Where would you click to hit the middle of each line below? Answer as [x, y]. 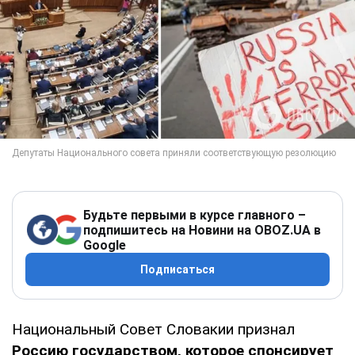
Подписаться [177, 269]
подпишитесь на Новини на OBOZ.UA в [202, 230]
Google [105, 245]
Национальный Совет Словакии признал [153, 329]
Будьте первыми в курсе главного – [195, 215]
